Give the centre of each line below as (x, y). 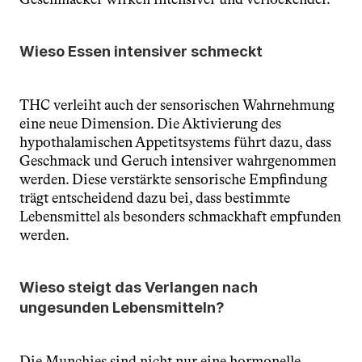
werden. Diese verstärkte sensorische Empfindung (173, 179)
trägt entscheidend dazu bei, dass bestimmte (155, 198)
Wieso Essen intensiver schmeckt (141, 51)
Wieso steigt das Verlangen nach (139, 287)
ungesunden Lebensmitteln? (122, 307)
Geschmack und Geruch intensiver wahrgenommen (178, 161)
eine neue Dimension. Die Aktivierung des (150, 124)
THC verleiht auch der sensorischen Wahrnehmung (177, 105)
